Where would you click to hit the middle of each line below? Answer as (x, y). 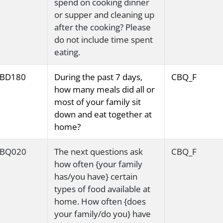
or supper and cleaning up (104, 15)
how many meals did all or (104, 90)
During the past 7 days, (98, 77)
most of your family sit (97, 102)
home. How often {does (100, 202)
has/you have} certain (96, 177)
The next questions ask (98, 152)
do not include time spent (103, 40)
